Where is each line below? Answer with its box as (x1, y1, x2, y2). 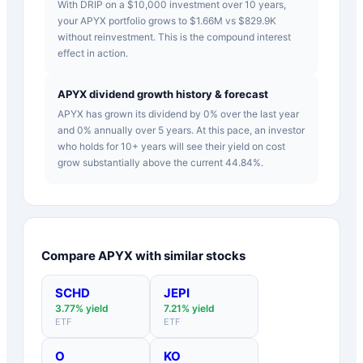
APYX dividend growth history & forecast (58, 87, 268, 100)
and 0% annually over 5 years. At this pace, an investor (58, 123, 305, 136)
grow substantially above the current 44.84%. (58, 156, 263, 169)
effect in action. (58, 46, 128, 59)
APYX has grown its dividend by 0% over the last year (58, 107, 299, 120)
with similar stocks (133, 247, 246, 263)
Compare (41, 247, 98, 263)
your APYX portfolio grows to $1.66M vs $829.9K (58, 14, 276, 27)
